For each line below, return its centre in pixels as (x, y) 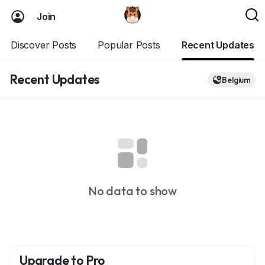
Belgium (236, 80)
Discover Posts (44, 45)
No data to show (132, 191)
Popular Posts (129, 45)
